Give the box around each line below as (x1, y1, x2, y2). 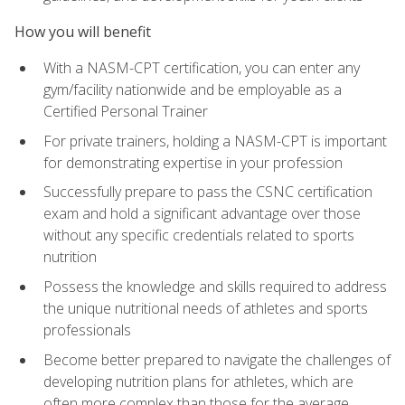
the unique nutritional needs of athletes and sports (43, 297, 368, 318)
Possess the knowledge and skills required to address (43, 276, 387, 297)
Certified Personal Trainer (43, 101, 208, 122)
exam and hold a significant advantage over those (43, 203, 361, 224)
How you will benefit (14, 21, 151, 42)
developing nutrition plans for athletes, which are (43, 371, 353, 391)
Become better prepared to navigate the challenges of (43, 349, 391, 370)
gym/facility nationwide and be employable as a (43, 80, 342, 100)
